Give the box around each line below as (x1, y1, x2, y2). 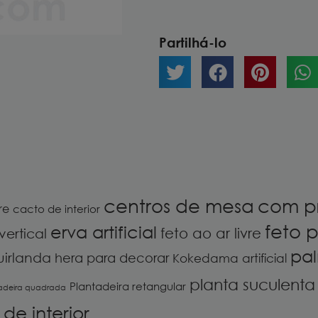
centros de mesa (104, 194, 254, 217)
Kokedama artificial (172, 251, 287, 265)
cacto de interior (13, 202, 100, 215)
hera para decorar (55, 250, 169, 265)
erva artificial (50, 221, 157, 242)
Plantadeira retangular (70, 280, 186, 292)
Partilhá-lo (159, 34, 226, 51)
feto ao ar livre (160, 224, 261, 241)
